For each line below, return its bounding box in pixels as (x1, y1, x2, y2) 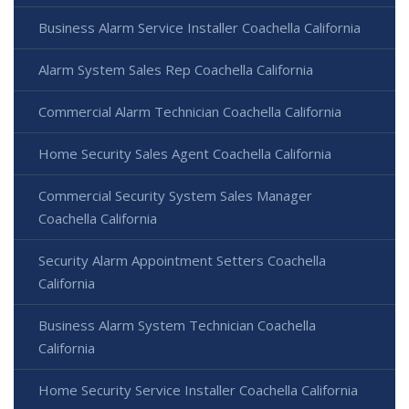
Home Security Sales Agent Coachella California (38, 144, 331, 163)
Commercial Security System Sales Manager (38, 186, 312, 205)
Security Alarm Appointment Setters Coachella (38, 251, 326, 270)
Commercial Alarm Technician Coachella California (38, 102, 341, 121)
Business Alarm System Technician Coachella (38, 316, 316, 335)
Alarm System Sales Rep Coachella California (38, 60, 313, 79)
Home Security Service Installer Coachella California (38, 381, 358, 400)
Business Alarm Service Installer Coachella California (38, 18, 361, 37)
